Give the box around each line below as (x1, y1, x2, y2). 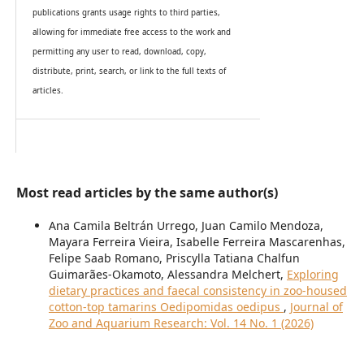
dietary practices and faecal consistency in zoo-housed (48, 282, 347, 298)
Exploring (286, 266, 339, 282)
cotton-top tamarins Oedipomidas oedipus (48, 298, 284, 314)
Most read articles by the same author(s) (15, 184, 278, 202)
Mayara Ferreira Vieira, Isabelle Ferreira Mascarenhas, (48, 233, 345, 249)
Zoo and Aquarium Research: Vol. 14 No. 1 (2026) (48, 314, 314, 331)
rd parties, (180, 6, 220, 18)
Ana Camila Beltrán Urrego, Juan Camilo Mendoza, (48, 217, 323, 233)
